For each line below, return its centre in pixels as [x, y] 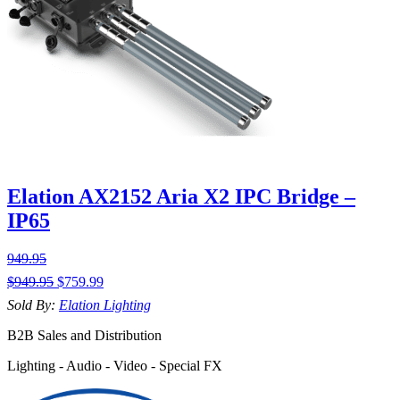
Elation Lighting [105, 305]
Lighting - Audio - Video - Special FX [115, 366]
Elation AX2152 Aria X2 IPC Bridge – [181, 197]
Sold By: [33, 305]
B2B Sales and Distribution [84, 336]
